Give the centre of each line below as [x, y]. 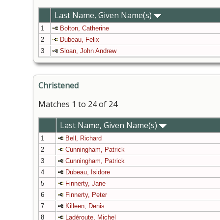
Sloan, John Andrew [88, 51]
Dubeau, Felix [80, 40]
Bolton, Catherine [84, 28]
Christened [58, 86]
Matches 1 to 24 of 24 [78, 104]
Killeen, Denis [85, 206]
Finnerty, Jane [85, 184]
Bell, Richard [83, 138]
